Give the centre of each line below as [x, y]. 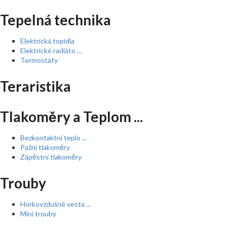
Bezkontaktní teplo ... [53, 138]
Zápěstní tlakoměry [51, 157]
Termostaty [39, 60]
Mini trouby [38, 214]
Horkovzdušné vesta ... [55, 204]
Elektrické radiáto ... [51, 50]
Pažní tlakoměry [45, 147]
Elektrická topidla [47, 41]
